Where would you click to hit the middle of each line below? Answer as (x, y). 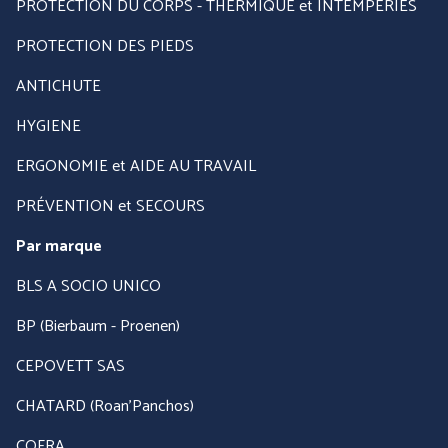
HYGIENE (48, 126)
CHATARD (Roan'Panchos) (105, 406)
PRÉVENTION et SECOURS (110, 206)
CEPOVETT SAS (70, 366)
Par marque (59, 246)
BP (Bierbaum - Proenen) (98, 326)
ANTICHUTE (58, 86)
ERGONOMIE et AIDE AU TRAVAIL (136, 166)
